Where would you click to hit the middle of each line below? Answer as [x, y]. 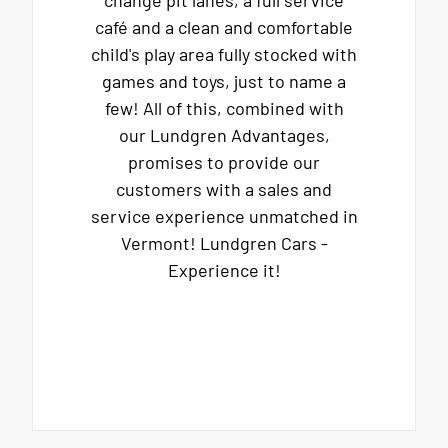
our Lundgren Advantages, [224, 135]
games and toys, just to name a [224, 81]
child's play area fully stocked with [224, 54]
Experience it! [224, 270]
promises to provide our [224, 162]
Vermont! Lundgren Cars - [224, 243]
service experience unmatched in [224, 216]
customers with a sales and [224, 189]
